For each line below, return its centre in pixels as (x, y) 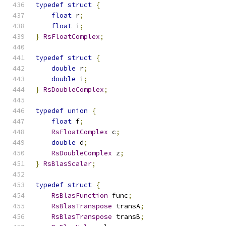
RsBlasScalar (68, 164)
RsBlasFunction (80, 195)
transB (126, 217)
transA (126, 206)
